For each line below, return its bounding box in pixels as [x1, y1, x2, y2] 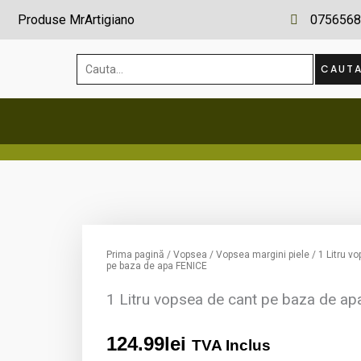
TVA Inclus [192, 336, 271, 354]
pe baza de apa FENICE [106, 260, 207, 272]
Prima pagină [106, 249, 164, 261]
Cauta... [76, 56, 114, 73]
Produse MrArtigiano [17, 12, 135, 27]
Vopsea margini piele [216, 249, 309, 261]
